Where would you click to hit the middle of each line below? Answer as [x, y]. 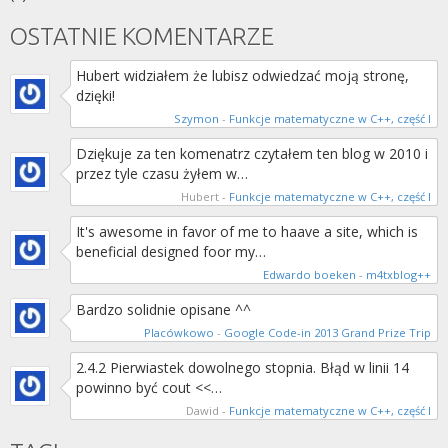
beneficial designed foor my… [171, 251]
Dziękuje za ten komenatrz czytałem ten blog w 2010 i [252, 153]
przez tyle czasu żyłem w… [162, 173]
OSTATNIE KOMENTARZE [142, 36]
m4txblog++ [398, 274]
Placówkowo [179, 332]
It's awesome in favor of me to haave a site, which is [247, 231]
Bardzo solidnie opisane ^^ [163, 309]
